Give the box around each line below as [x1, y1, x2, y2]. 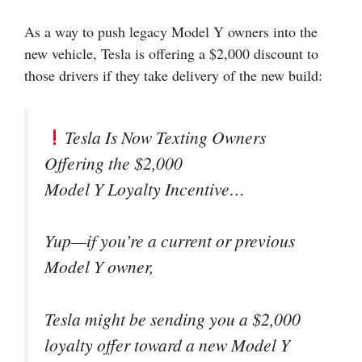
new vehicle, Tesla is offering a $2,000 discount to [24, 44, 318, 63]
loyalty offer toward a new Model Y [44, 332, 290, 356]
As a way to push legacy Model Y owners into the [24, 22, 318, 41]
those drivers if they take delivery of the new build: [24, 65, 322, 85]
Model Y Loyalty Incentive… [44, 177, 245, 200]
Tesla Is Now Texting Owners [64, 125, 266, 149]
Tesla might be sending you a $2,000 [44, 306, 301, 330]
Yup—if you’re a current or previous [44, 229, 295, 253]
